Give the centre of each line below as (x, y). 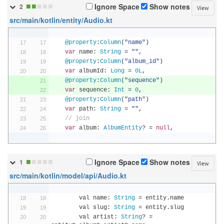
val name (93, 198)
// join (77, 118)
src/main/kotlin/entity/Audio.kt (61, 20)
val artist (96, 217)
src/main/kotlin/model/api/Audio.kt (68, 176)
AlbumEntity (122, 128)
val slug (93, 207)
